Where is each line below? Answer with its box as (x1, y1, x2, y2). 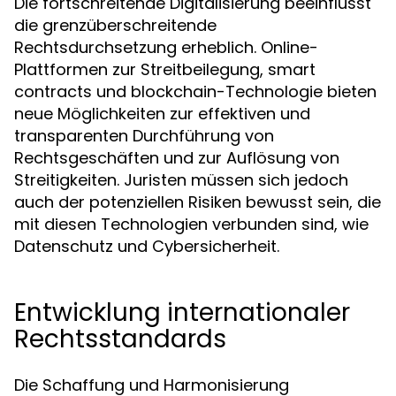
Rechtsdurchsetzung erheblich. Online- (14, 36, 318, 58)
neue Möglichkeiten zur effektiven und (14, 103, 310, 125)
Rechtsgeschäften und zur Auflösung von (14, 147, 339, 169)
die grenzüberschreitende (14, 14, 217, 36)
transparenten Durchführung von (14, 125, 274, 147)
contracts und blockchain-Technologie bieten (14, 80, 377, 103)
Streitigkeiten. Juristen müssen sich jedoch (14, 169, 348, 191)
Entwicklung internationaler (14, 295, 350, 330)
